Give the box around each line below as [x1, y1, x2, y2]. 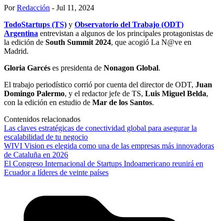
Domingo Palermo [4, 89, 65, 98]
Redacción [17, 3, 50, 12]
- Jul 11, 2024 [50, 3, 94, 12]
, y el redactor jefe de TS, [65, 89, 145, 98]
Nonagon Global [104, 64, 158, 73]
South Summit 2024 [45, 38, 111, 47]
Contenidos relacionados [4, 115, 80, 124]
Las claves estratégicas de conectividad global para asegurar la [4, 124, 197, 133]
